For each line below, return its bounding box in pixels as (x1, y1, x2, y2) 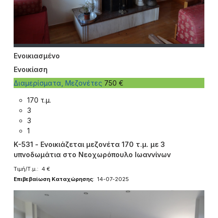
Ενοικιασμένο (14, 51, 60, 60)
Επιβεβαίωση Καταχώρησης (14, 175, 93, 182)
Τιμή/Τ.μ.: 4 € (14, 165, 50, 172)
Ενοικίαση (14, 65, 48, 73)
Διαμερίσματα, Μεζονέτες (14, 78, 104, 87)
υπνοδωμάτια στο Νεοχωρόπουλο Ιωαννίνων (14, 150, 171, 159)
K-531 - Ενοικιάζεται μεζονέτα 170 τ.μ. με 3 (14, 140, 165, 148)
